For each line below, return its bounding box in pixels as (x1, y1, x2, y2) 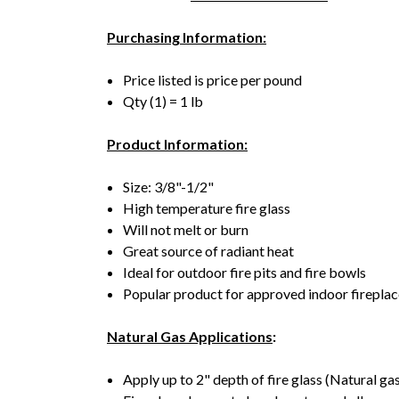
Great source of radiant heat (123, 241, 295, 259)
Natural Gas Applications (107, 327, 273, 345)
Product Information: (107, 134, 248, 152)
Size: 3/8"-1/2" (123, 177, 215, 195)
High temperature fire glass (123, 199, 291, 216)
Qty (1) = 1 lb (123, 92, 204, 110)
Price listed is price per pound (123, 70, 303, 88)
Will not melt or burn (123, 220, 249, 238)
